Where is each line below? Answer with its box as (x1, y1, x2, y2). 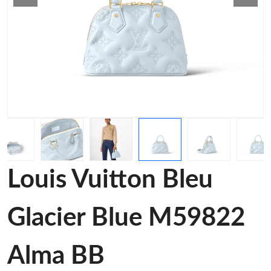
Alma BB (7, 243, 105, 269)
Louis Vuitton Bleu (7, 167, 213, 192)
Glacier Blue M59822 (7, 205, 245, 230)
